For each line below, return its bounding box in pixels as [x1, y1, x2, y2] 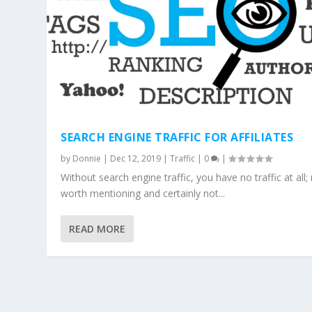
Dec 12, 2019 [110, 153, 162, 165]
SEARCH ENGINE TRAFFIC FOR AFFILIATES [61, 130, 294, 146]
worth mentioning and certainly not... [61, 187, 226, 201]
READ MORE [69, 222, 126, 236]
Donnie [72, 153, 102, 165]
